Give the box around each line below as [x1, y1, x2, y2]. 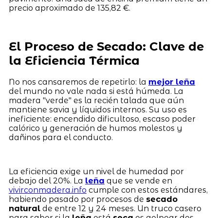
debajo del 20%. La [8, 176, 85, 185]
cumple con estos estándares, [86, 185, 208, 195]
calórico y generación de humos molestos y [8, 123, 182, 133]
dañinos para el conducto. [8, 132, 113, 142]
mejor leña [148, 77, 195, 87]
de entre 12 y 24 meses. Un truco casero [40, 203, 201, 213]
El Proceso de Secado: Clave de [8, 39, 204, 54]
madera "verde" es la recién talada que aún [8, 95, 184, 105]
